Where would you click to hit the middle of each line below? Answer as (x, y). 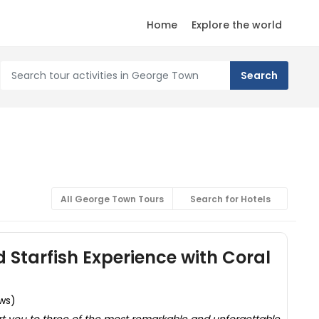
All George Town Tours (112, 199)
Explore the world (237, 25)
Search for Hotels (230, 199)
